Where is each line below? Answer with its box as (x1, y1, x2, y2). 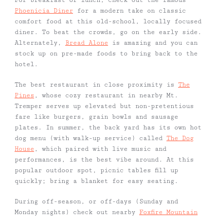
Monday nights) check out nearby (15, 208, 139, 217)
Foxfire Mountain (139, 208, 198, 217)
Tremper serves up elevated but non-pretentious (15, 102, 194, 110)
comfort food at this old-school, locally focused (15, 18, 201, 26)
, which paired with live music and (34, 145, 166, 153)
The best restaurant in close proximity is (15, 81, 178, 89)
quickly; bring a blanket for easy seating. (15, 177, 178, 185)
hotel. (15, 60, 38, 69)
